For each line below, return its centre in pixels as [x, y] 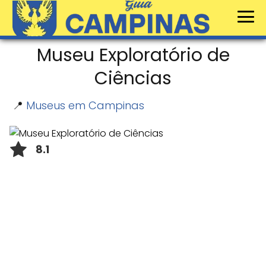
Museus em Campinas [85, 105]
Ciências [133, 78]
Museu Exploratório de [133, 55]
